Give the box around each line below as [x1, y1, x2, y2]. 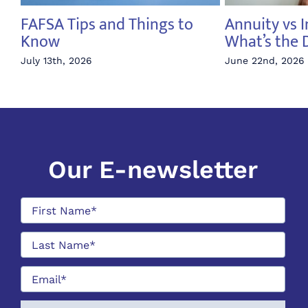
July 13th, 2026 [20, 54, 92, 66]
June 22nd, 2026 [224, 54, 305, 66]
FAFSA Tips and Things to [20, 11, 193, 39]
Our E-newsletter [48, 155, 258, 185]
